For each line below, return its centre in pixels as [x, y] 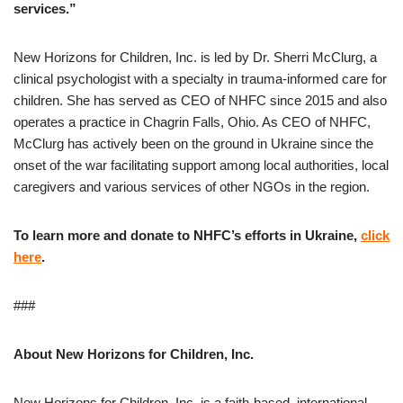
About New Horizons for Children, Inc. [134, 354]
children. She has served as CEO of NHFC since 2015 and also [200, 101]
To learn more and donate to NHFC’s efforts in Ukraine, [187, 236]
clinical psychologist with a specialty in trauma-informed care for [200, 79]
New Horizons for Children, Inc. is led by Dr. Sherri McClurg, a [195, 58]
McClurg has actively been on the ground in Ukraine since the [193, 144]
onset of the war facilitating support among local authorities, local [201, 166]
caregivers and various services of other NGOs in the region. [192, 187]
